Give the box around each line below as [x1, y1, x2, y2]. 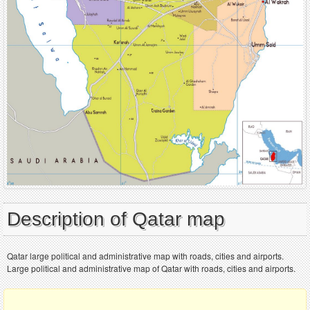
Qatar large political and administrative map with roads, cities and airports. [7, 250, 284, 262]
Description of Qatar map [7, 208, 225, 230]
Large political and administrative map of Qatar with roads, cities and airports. [7, 262, 295, 275]
